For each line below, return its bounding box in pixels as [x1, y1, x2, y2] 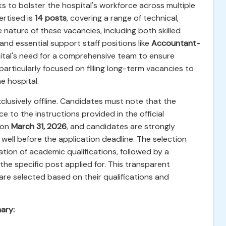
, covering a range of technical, [67, 13, 179, 23]
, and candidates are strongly [67, 121, 175, 132]
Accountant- [151, 38, 200, 48]
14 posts [35, 13, 67, 23]
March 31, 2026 [11, 121, 67, 132]
